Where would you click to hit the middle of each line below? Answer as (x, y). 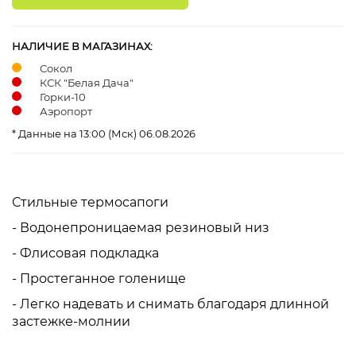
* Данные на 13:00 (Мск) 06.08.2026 (104, 133)
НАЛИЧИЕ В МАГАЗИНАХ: (82, 46)
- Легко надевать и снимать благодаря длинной (170, 304)
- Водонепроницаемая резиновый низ (141, 227)
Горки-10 (63, 97)
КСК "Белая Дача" (87, 82)
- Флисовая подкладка (87, 253)
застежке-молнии (71, 321)
